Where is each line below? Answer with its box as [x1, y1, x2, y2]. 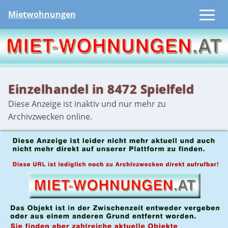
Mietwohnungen [8, 9, 76, 20]
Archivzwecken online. [8, 110, 93, 122]
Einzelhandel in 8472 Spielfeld [8, 80, 194, 97]
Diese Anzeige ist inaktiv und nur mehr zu [8, 98, 166, 109]
